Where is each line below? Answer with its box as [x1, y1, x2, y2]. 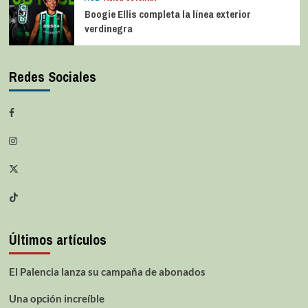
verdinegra [84, 21, 133, 36]
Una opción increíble [8, 291, 104, 305]
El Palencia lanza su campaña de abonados [8, 265, 206, 278]
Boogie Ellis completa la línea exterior [84, 6, 251, 21]
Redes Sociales [8, 67, 96, 86]
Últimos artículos [8, 230, 107, 249]
